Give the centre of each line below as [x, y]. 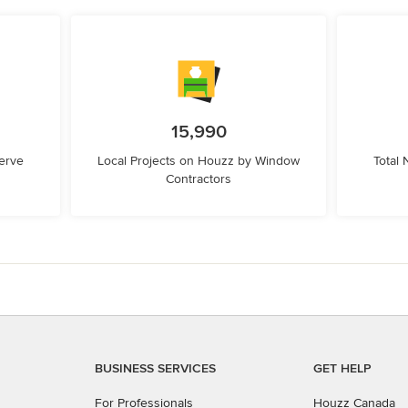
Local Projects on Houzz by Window [199, 161]
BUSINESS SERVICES [155, 368]
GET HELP [342, 368]
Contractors [199, 179]
